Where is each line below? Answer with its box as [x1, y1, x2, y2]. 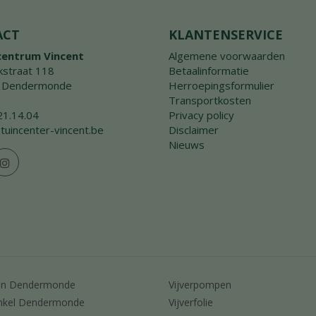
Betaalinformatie [169, 63, 249, 78]
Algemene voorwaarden [169, 48, 285, 63]
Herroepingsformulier [169, 78, 274, 92]
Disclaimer [169, 122, 219, 137]
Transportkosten [169, 92, 251, 107]
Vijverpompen [169, 278, 231, 291]
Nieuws [169, 137, 205, 152]
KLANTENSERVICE [169, 25, 283, 43]
